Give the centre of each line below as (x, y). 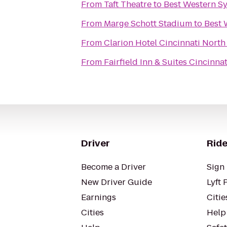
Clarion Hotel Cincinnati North (165, 43)
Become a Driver (113, 167)
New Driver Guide (117, 182)
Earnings (99, 197)
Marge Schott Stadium (148, 24)
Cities (92, 213)
